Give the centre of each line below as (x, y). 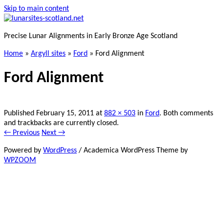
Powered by (23, 150)
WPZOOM (20, 160)
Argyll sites (48, 54)
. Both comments (186, 113)
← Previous (22, 133)
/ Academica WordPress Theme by (132, 150)
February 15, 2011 (65, 113)
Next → (53, 133)
